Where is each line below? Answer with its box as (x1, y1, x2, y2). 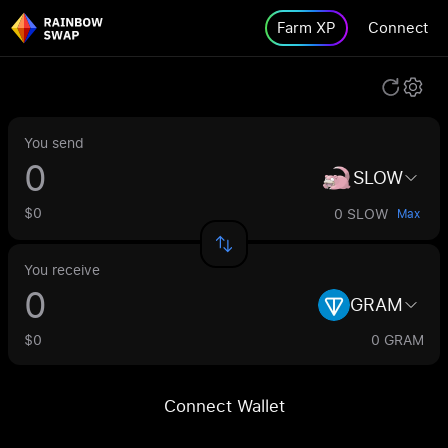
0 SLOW (334, 204, 389, 223)
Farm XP (277, 17, 336, 38)
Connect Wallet (163, 394, 285, 417)
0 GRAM (371, 330, 424, 349)
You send (24, 133, 84, 152)
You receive (24, 260, 100, 279)
